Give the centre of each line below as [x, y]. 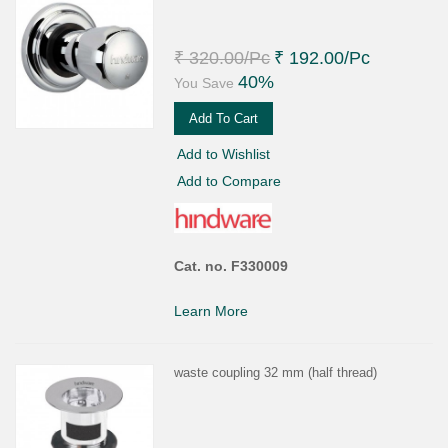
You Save [204, 82]
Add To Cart [224, 118]
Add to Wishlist [224, 153]
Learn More [211, 310]
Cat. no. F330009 [231, 265]
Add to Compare [229, 180]
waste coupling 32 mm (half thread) [276, 372]
